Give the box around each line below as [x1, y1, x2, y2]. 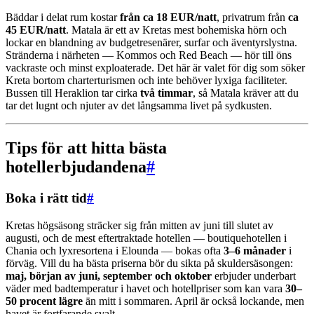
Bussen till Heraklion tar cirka [6, 87, 140, 99]
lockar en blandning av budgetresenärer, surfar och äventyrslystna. [6, 36, 297, 48]
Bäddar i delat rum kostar [6, 11, 120, 23]
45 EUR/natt [6, 24, 66, 36]
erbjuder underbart [212, 269, 296, 282]
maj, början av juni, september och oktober [6, 269, 212, 282]
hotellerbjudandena [6, 157, 146, 176]
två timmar [140, 87, 193, 99]
